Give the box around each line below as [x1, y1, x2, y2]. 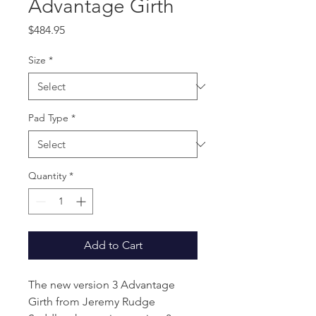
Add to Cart [83, 238, 142, 252]
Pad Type [28, 111, 68, 124]
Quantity [28, 169, 66, 182]
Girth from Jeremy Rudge [28, 295, 155, 308]
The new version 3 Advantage [28, 278, 175, 291]
